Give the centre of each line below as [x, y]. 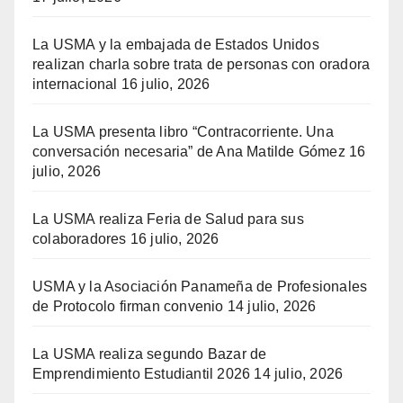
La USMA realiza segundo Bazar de [150, 354]
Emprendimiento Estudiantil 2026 [142, 374]
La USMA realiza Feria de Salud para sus [168, 219]
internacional [75, 85]
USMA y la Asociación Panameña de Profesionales [200, 287]
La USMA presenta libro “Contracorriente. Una [183, 132]
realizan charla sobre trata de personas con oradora [201, 65]
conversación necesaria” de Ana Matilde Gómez [189, 152]
